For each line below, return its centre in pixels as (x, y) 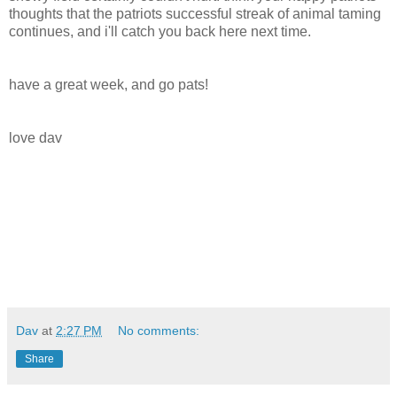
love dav (35, 138)
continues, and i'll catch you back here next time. (160, 32)
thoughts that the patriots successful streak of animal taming (195, 14)
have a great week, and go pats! (109, 85)
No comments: (159, 331)
